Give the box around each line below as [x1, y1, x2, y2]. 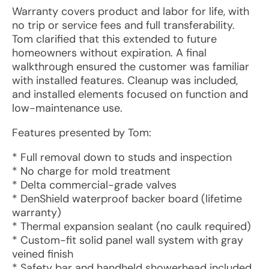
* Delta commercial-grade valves [12, 178, 177, 192]
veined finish [12, 247, 73, 261]
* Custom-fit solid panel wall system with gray [12, 233, 243, 247]
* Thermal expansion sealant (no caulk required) [12, 219, 251, 234]
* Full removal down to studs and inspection [12, 150, 232, 165]
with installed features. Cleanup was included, [12, 73, 238, 88]
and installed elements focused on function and [12, 87, 248, 101]
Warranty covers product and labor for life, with [12, 4, 249, 19]
